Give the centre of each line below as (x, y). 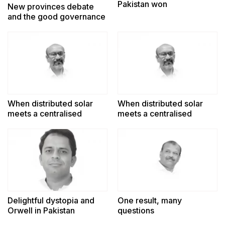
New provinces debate (51, 7)
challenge (26, 27)
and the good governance (57, 17)
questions (136, 211)
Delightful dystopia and (51, 201)
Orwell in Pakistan (41, 211)
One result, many (150, 201)
